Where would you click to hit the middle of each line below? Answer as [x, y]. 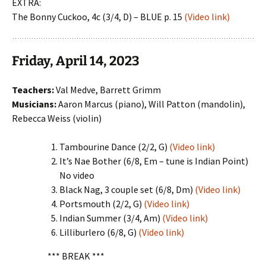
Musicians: [34, 104]
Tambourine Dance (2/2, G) [114, 147]
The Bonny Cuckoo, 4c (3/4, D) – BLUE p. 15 [98, 17]
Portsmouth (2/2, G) [102, 204]
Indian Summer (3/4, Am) [111, 218]
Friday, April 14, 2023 [77, 61]
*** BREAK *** [76, 256]
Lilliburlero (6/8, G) [99, 232]
